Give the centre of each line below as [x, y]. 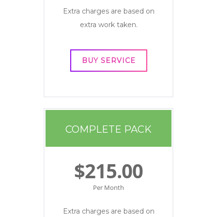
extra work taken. [108, 25]
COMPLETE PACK [108, 129]
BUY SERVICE [108, 61]
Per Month [108, 187]
